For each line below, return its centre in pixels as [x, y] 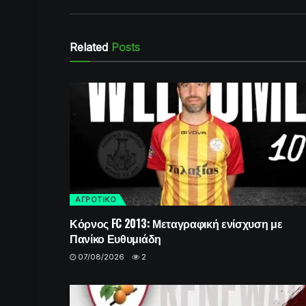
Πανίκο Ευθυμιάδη [115, 238]
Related [89, 47]
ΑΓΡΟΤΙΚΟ [96, 199]
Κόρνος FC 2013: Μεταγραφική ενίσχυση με [176, 223]
